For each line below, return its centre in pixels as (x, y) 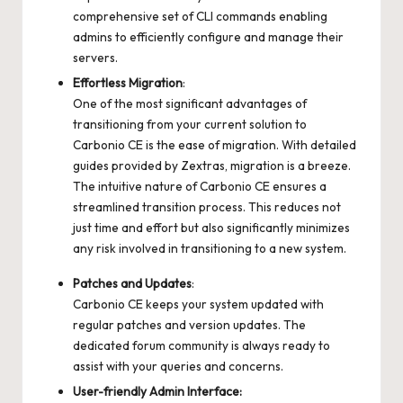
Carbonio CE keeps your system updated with (198, 304)
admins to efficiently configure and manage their (208, 36)
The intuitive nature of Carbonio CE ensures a (200, 186)
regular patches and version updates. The (189, 324)
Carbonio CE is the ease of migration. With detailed (215, 144)
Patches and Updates (132, 283)
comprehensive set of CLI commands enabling (200, 16)
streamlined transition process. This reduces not (207, 206)
